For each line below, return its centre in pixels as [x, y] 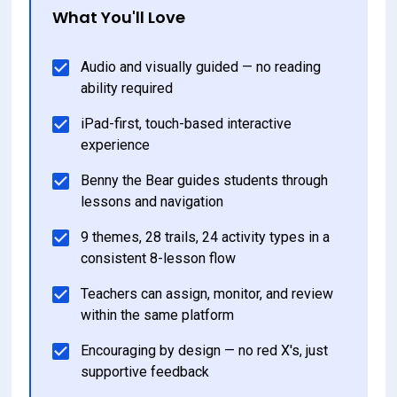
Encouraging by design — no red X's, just [206, 351]
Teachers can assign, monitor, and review [209, 294]
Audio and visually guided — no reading [203, 67]
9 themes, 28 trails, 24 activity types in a [207, 237]
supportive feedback [145, 372]
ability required [127, 89]
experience [116, 145]
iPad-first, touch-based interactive [188, 124]
